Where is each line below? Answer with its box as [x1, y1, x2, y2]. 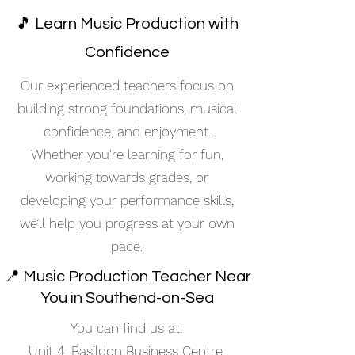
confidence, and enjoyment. [43, 124, 211, 139]
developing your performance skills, [20, 193, 234, 208]
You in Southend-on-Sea [40, 290, 214, 306]
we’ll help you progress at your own [19, 216, 235, 231]
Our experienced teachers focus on [20, 78, 234, 94]
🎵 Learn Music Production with [16, 16, 239, 32]
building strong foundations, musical [17, 101, 237, 116]
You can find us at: [71, 320, 183, 336]
